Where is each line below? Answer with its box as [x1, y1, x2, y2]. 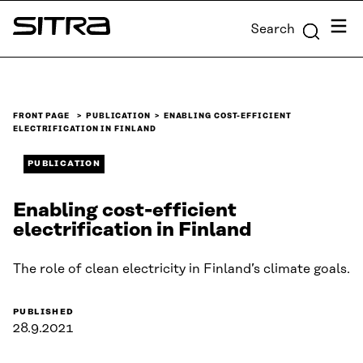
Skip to [4, 6, 49, 21]
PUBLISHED [13, 307, 75, 318]
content [4, 26, 54, 41]
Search [250, 21, 295, 36]
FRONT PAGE [13, 112, 70, 121]
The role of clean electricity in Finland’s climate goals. [13, 262, 350, 277]
